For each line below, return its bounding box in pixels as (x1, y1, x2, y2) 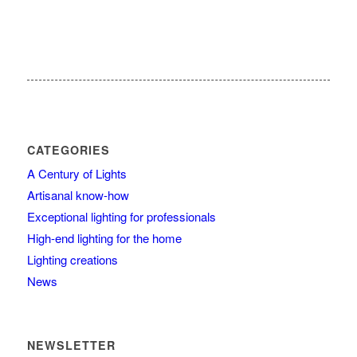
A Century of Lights (26, 164, 127, 182)
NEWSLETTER (26, 336, 116, 353)
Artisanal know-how (26, 186, 129, 203)
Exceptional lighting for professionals (26, 207, 216, 225)
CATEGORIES (26, 141, 110, 158)
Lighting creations (26, 250, 118, 268)
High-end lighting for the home (26, 229, 182, 246)
